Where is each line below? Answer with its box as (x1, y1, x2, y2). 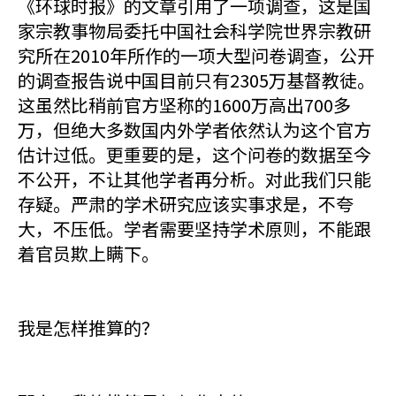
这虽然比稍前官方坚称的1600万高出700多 (18, 92, 351, 118)
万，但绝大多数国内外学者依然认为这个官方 (18, 117, 371, 142)
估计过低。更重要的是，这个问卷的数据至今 (18, 141, 371, 167)
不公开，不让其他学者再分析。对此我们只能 (18, 166, 371, 192)
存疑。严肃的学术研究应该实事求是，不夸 (18, 191, 354, 217)
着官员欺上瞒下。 (18, 240, 159, 266)
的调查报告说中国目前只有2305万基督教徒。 (18, 67, 375, 93)
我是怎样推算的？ (18, 315, 159, 340)
